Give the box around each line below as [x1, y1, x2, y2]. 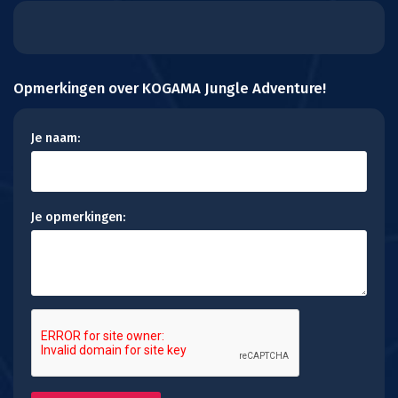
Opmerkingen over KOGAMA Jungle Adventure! [13, 79, 326, 97]
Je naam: [31, 131, 80, 146]
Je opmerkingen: [31, 210, 125, 225]
